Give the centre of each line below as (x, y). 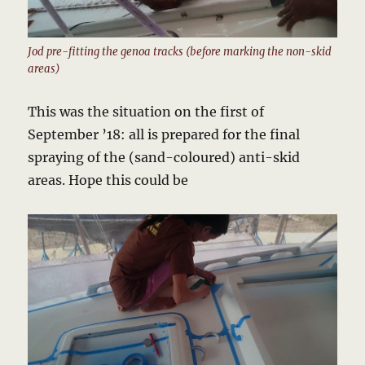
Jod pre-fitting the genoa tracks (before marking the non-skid (180, 52)
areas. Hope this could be (108, 180)
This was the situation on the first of (146, 112)
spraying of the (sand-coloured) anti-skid (164, 158)
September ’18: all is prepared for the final (164, 135)
